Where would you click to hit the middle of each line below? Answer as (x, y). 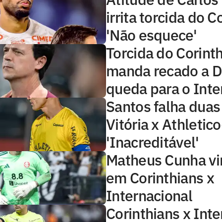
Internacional (149, 195)
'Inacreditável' (153, 142)
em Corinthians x (160, 177)
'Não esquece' (151, 35)
